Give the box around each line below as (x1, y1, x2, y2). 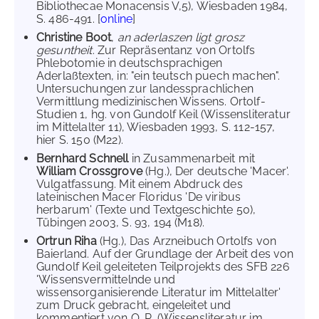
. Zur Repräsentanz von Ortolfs (92, 43, 256, 57)
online (100, 12, 133, 26)
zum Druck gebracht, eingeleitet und (36, 298, 231, 312)
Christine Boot (36, 31, 112, 44)
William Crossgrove (36, 164, 146, 178)
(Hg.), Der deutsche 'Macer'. (145, 164, 290, 178)
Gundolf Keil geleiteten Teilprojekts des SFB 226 (36, 260, 290, 273)
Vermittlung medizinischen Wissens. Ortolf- (36, 95, 266, 108)
